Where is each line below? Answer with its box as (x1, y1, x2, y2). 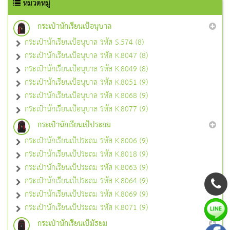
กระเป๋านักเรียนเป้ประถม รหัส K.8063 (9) (25, 160, 148, 175)
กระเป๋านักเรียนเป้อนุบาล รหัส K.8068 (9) (25, 88, 148, 103)
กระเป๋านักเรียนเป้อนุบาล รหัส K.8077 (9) (25, 102, 148, 116)
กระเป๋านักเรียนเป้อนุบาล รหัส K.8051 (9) (25, 75, 148, 89)
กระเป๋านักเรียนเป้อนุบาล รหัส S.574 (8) (25, 35, 144, 49)
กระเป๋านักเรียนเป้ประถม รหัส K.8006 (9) (25, 133, 148, 148)
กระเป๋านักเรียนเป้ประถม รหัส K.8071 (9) (25, 200, 148, 215)
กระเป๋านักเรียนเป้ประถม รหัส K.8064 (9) (25, 174, 148, 188)
